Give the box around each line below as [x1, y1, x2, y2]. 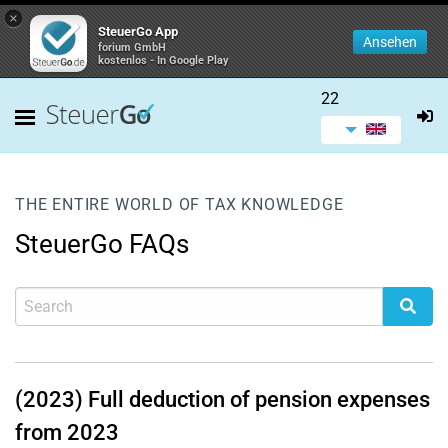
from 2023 [15, 420, 119, 445]
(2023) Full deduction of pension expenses [15, 387, 430, 412]
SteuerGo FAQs [15, 229, 189, 259]
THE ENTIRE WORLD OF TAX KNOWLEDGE [15, 195, 344, 214]
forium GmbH [98, 41, 166, 54]
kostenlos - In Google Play [98, 54, 229, 67]
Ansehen [363, 34, 417, 50]
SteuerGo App [98, 24, 178, 39]
